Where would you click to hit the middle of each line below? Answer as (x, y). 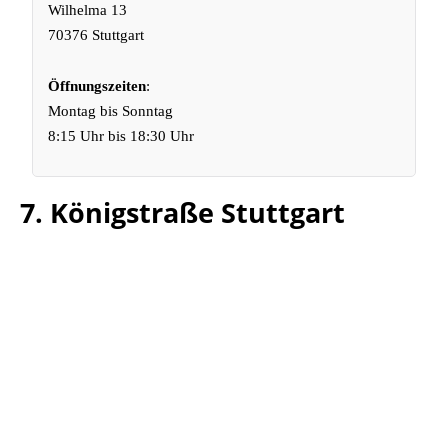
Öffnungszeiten (97, 86)
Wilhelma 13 (88, 10)
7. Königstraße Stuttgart (182, 212)
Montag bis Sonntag (111, 111)
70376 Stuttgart (96, 35)
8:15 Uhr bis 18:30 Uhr (121, 136)
